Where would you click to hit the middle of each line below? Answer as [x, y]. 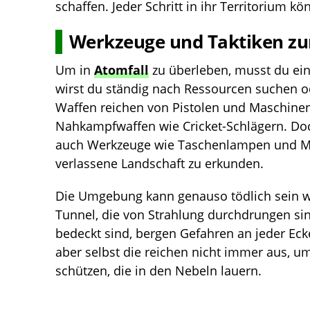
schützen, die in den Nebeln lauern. [158, 271]
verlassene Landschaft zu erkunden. [159, 164]
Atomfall [121, 70]
